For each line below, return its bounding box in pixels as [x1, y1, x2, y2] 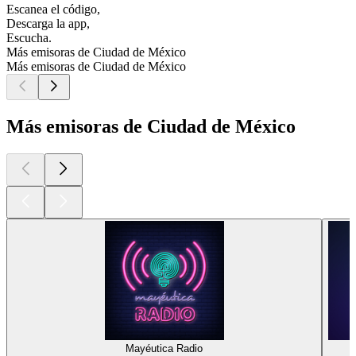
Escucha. [6, 31, 52, 45]
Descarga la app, [6, 17, 90, 31]
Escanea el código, [6, 2, 100, 17]
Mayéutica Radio [126, 342, 203, 354]
